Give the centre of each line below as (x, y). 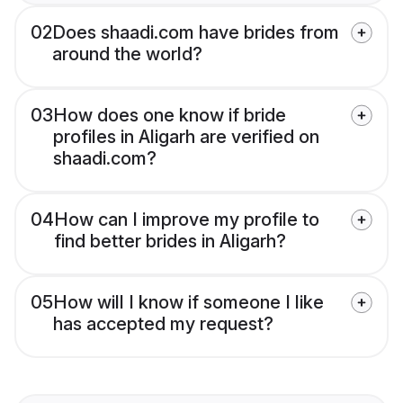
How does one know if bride (170, 116)
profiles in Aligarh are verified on (186, 137)
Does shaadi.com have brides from (196, 33)
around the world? (127, 54)
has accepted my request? (163, 324)
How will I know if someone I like (188, 303)
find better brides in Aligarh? (170, 242)
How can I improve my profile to (187, 220)
